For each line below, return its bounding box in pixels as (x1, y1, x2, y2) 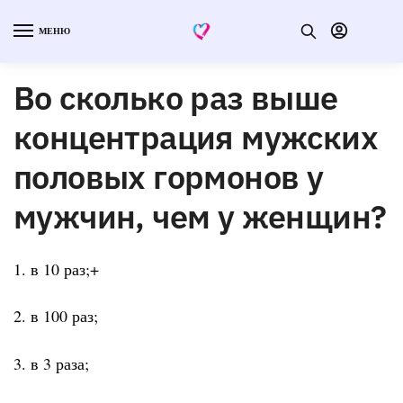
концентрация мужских (13, 115, 378, 158)
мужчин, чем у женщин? (13, 194, 387, 237)
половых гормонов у (13, 155, 324, 198)
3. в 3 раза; (13, 352, 89, 374)
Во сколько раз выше (13, 76, 338, 119)
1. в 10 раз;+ (13, 257, 99, 280)
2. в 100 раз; (13, 305, 98, 327)
